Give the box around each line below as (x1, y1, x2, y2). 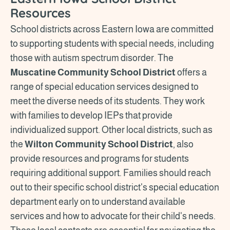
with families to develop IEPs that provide (10, 110, 172, 121)
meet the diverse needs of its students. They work (10, 95, 205, 106)
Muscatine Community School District (10, 67, 177, 78)
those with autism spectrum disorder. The (10, 52, 174, 63)
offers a (177, 67, 207, 78)
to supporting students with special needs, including (10, 38, 214, 49)
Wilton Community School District (25, 139, 173, 149)
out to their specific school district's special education (10, 182, 219, 193)
